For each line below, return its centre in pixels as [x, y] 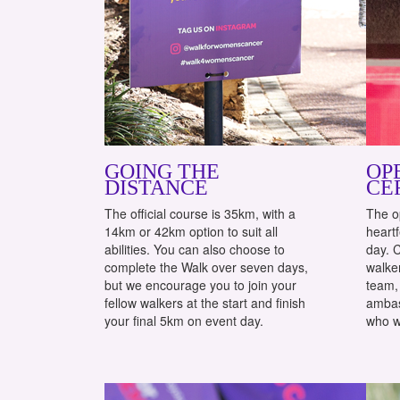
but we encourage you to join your [200, 284]
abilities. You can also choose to [195, 249]
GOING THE [162, 171]
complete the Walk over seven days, [206, 267]
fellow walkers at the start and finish [205, 302]
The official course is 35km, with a [200, 213]
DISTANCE [156, 187]
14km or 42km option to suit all [191, 231]
